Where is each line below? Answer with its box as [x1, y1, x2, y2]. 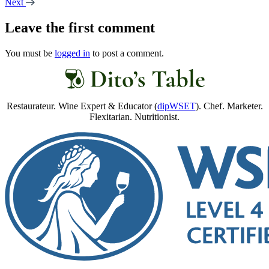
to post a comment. [90, 47, 164, 58]
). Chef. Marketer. [195, 100, 263, 111]
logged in [55, 47, 90, 58]
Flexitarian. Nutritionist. [89, 111, 180, 122]
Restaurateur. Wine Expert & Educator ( [6, 100, 157, 111]
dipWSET [157, 100, 196, 111]
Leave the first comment [5, 19, 155, 35]
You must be [5, 47, 55, 58]
